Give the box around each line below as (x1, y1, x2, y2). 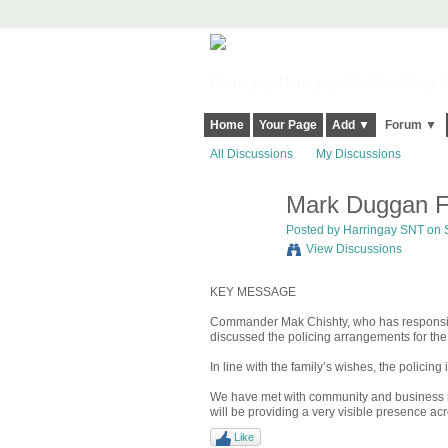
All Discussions (209, 147, 293, 162)
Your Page (258, 118, 317, 133)
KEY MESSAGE (209, 284, 296, 299)
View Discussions (305, 242, 402, 257)
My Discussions (315, 147, 401, 162)
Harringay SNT (342, 223, 424, 238)
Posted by (285, 223, 343, 238)
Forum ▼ (384, 118, 437, 133)
